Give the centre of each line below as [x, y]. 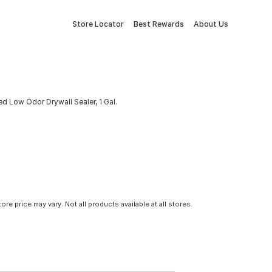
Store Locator [98, 24]
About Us [211, 24]
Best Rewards [159, 24]
